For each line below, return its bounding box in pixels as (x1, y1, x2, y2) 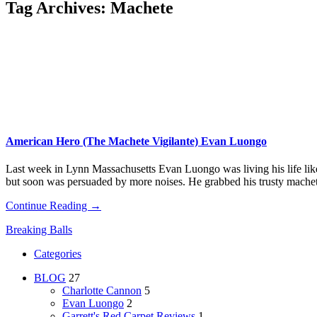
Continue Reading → (6, 200, 101, 212)
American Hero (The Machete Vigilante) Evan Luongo (6, 135, 267, 148)
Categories (34, 248, 81, 260)
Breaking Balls (6, 224, 72, 236)
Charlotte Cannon (62, 284, 142, 297)
